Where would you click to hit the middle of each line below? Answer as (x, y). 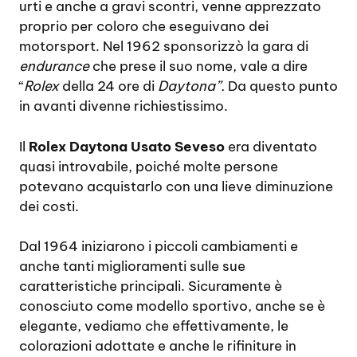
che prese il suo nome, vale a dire (198, 67)
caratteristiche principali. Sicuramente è (151, 286)
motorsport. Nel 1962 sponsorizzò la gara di (164, 47)
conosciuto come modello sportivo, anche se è (172, 306)
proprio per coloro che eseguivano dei (144, 27)
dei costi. (49, 206)
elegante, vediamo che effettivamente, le (154, 326)
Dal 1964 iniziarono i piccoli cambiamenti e (159, 247)
